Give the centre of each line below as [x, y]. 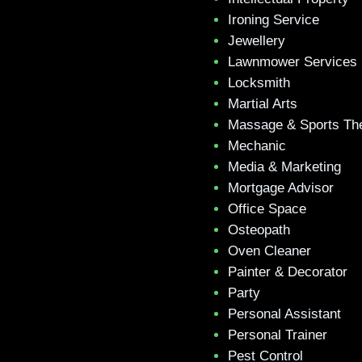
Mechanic [257, 146]
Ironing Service [274, 20]
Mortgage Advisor [281, 188]
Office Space [267, 209]
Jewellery [257, 41]
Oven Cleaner [269, 251]
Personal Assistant [284, 314]
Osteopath [259, 230]
